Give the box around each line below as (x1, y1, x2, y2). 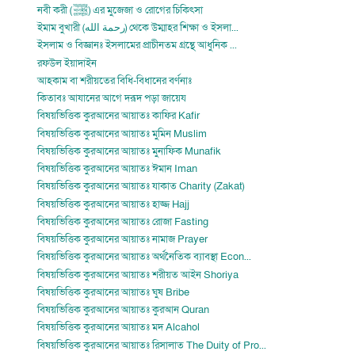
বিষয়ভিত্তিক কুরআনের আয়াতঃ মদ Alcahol (37, 320, 200, 335)
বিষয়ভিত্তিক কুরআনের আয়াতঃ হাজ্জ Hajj (37, 197, 190, 212)
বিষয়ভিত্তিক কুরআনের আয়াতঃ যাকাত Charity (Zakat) (37, 179, 245, 194)
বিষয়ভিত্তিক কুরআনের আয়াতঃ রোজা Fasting (37, 214, 209, 229)
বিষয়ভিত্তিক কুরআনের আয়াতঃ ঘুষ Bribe (37, 284, 190, 300)
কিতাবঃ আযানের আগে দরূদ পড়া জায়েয (37, 91, 187, 106)
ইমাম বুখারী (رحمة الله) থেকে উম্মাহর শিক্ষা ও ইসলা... (125, 21, 239, 36)
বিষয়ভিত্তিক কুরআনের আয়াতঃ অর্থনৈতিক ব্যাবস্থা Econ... (37, 250, 252, 265)
